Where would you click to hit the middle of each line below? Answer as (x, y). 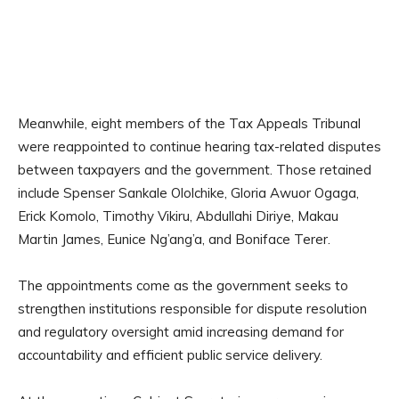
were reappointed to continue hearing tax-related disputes (199, 147)
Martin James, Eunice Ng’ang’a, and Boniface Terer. (174, 240)
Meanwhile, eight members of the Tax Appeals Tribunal (189, 124)
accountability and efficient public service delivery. (170, 355)
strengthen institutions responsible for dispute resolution (192, 309)
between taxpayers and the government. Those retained (195, 170)
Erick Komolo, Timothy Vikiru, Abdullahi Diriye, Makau (178, 216)
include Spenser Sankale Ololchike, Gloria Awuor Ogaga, (188, 193)
